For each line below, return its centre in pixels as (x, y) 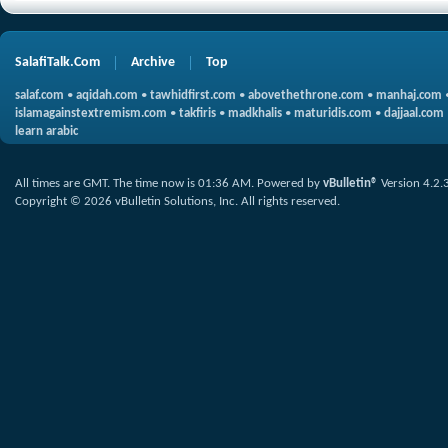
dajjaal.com (414, 113)
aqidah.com (107, 95)
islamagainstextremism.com (91, 113)
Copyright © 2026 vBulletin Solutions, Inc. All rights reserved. (177, 201)
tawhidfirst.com (193, 95)
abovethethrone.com (306, 95)
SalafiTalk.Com (57, 62)
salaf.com (39, 95)
